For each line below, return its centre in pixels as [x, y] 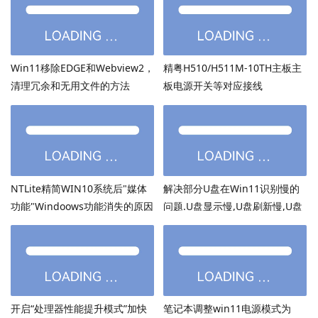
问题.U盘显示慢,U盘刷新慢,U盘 [232, 206]
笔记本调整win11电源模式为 [227, 309]
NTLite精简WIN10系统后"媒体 [79, 188]
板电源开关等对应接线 [213, 85]
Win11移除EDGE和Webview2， [82, 67]
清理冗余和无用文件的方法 [70, 85]
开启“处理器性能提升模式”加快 [79, 309]
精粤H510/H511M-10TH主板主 [232, 67]
